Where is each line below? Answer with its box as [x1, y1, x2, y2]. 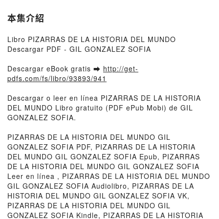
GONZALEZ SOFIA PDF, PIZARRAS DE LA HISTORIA [7, 142, 196, 152]
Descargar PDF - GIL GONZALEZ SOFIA [7, 44, 151, 54]
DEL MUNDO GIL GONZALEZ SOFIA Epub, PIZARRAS [7, 152, 200, 161]
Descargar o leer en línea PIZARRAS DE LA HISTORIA [7, 93, 201, 103]
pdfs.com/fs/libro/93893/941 [7, 73, 107, 83]
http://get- [103, 64, 138, 73]
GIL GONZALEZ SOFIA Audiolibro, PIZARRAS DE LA [7, 181, 194, 191]
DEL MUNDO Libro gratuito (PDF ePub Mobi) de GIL [7, 103, 193, 112]
